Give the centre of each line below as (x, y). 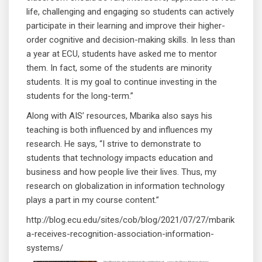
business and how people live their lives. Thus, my (121, 172)
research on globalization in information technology (125, 186)
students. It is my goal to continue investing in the (122, 82)
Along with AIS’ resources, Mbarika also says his (119, 116)
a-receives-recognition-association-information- (120, 234)
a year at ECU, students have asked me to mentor (122, 54)
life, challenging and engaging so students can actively (130, 12)
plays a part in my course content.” (93, 200)
